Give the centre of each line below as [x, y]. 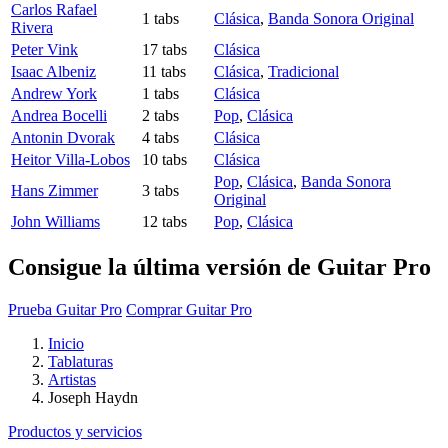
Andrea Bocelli [59, 116]
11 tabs [164, 72]
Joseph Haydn [93, 397]
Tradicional [303, 72]
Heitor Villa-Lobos [70, 160]
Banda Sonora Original [341, 19]
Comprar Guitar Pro [189, 309]
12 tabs [164, 222]
